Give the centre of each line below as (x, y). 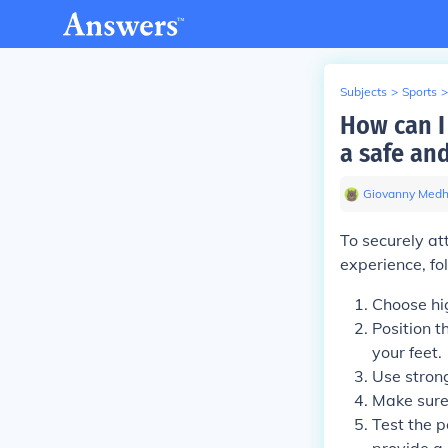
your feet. (407, 352)
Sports (419, 91)
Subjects (363, 91)
